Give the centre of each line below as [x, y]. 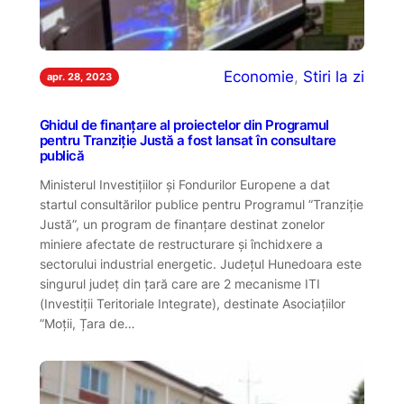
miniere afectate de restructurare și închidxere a [181, 243]
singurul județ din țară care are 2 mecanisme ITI [179, 283]
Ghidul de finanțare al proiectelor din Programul [184, 125]
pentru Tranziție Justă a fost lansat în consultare [188, 140]
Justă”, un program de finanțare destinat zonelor [182, 224]
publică [62, 156]
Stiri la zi [334, 77]
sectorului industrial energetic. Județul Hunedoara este [200, 263]
